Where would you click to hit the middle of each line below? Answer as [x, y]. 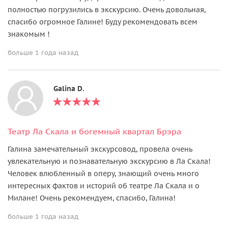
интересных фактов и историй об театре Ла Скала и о [104, 186]
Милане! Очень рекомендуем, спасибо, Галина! [92, 198]
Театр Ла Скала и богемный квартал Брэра [94, 131]
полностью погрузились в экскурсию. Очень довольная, [107, 9]
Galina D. [69, 88]
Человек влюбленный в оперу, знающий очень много [103, 173]
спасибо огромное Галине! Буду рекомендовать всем [103, 22]
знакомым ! [29, 34]
